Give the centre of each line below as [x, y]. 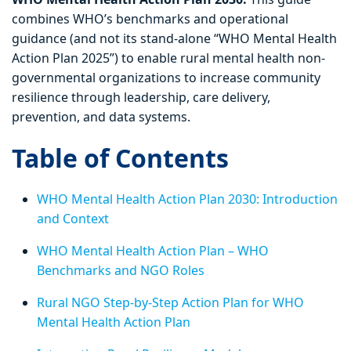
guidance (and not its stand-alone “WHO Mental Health [174, 39]
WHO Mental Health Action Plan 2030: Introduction [187, 199]
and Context [74, 219]
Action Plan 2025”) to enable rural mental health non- [168, 58]
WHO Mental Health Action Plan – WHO [153, 251]
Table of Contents [120, 158]
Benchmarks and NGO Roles [121, 271]
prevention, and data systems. [103, 117]
